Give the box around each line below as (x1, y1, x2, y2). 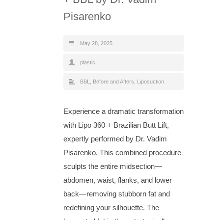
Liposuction (137, 78, 164, 84)
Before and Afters (93, 78, 134, 84)
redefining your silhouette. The (63, 203, 159, 212)
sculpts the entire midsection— (63, 162, 162, 170)
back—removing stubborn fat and (63, 189, 170, 198)
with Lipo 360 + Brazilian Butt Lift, (63, 120, 169, 129)
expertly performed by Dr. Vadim (63, 134, 167, 143)
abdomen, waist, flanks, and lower (63, 175, 172, 184)
